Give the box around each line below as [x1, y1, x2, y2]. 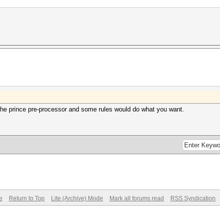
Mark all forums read [110, 195, 164, 202]
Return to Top [9, 195, 45, 202]
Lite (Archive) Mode [51, 195, 103, 202]
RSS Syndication [170, 195, 216, 202]
